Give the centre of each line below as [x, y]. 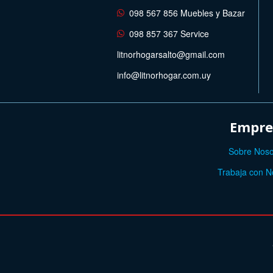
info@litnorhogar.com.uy [164, 75]
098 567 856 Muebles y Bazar [187, 12]
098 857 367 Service [169, 33]
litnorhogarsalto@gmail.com [171, 54]
